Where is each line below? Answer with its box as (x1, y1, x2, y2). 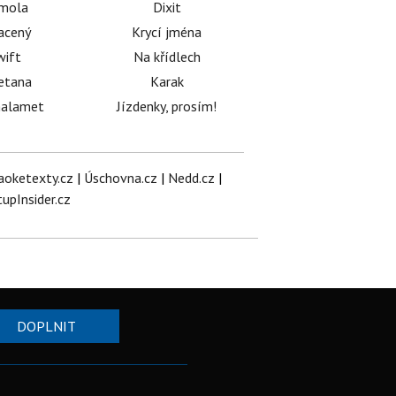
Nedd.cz (167, 169, 215, 187)
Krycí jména (132, 23, 202, 42)
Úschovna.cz (83, 169, 157, 187)
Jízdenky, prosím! (117, 97, 217, 116)
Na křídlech (133, 48, 201, 66)
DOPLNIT (16, 317, 76, 336)
